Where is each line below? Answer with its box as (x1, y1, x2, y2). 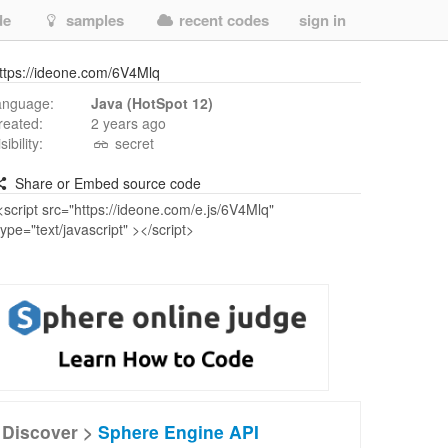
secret (110, 133, 154, 153)
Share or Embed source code (10, 173, 201, 193)
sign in (299, 9, 346, 31)
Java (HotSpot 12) (91, 93, 213, 113)
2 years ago (91, 113, 166, 133)
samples (62, 9, 124, 31)
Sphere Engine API (98, 419, 259, 444)
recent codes (175, 9, 269, 31)
